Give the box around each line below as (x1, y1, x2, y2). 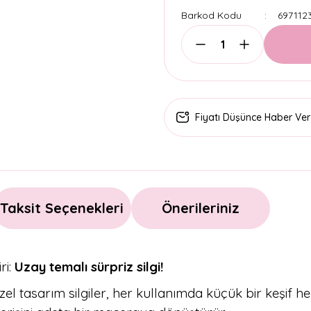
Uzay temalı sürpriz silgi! (15, 258, 167, 275)
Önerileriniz (162, 199, 239, 217)
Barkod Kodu (181, 9, 242, 22)
